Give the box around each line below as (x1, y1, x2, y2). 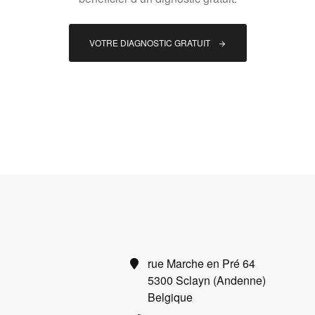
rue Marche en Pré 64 (147, 255, 255, 271)
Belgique (147, 288, 193, 305)
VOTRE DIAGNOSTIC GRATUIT (89, 37, 212, 49)
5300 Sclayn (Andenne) (147, 271, 266, 288)
